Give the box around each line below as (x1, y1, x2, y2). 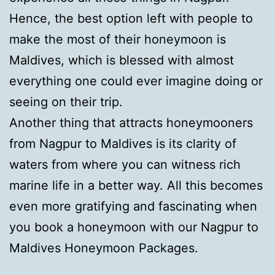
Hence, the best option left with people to (9, 10, 253, 26)
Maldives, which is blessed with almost (9, 52, 234, 68)
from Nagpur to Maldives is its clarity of (9, 136, 236, 151)
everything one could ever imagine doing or (9, 73, 263, 88)
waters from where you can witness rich (9, 157, 241, 172)
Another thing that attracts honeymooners (9, 115, 253, 130)
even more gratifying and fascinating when (9, 198, 257, 214)
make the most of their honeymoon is (9, 31, 226, 47)
